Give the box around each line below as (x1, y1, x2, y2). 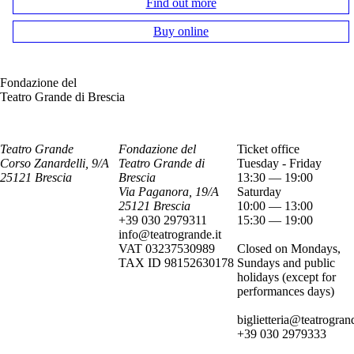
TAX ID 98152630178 (119, 256, 234, 269)
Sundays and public (237, 256, 335, 269)
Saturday (237, 185, 281, 198)
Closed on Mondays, (237, 242, 341, 255)
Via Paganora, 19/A (119, 185, 219, 198)
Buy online (153, 24, 209, 38)
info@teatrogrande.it (119, 228, 221, 241)
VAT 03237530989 (119, 242, 215, 255)
